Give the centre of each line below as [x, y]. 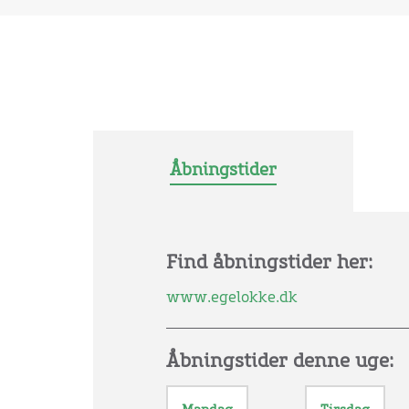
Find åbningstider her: [269, 263]
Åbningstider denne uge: [280, 362]
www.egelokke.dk [232, 298]
